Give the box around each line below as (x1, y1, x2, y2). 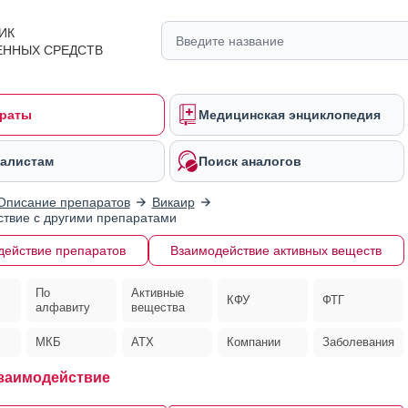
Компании (227, 335, 281, 349)
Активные (130, 286, 184, 300)
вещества (130, 301, 185, 314)
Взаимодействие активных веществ (170, 243, 382, 258)
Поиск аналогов (199, 154, 301, 168)
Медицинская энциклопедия (199, 107, 381, 122)
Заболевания (322, 335, 395, 349)
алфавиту (35, 301, 90, 314)
